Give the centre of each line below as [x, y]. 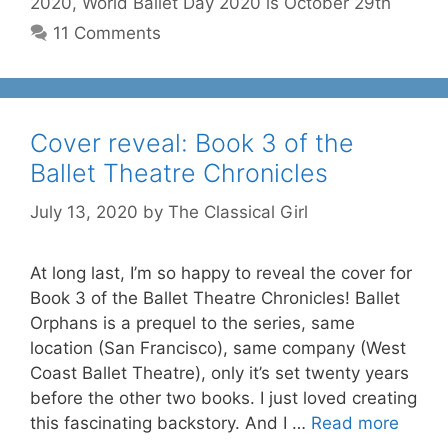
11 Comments [107, 33]
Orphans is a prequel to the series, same [192, 322]
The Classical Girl [238, 211]
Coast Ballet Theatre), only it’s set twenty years [219, 372]
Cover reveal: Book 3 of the [192, 143]
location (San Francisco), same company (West [218, 347]
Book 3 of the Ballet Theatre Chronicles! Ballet [215, 297]
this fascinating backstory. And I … [170, 422]
